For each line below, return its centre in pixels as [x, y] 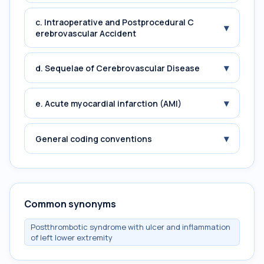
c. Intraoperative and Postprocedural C [115, 22]
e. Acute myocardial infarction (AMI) [108, 103]
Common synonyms [70, 204]
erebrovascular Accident [86, 33]
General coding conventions [94, 138]
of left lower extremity [72, 237]
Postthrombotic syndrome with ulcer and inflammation [131, 227]
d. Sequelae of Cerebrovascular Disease [118, 68]
